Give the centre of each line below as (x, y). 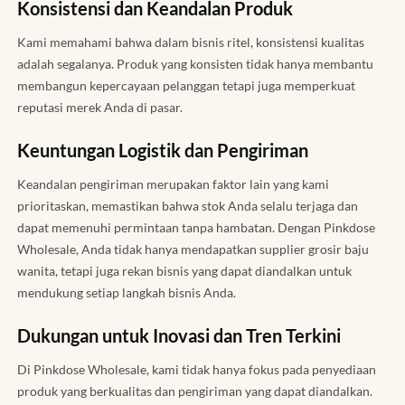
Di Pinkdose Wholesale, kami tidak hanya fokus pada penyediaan (197, 369)
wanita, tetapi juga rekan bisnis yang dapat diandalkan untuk (184, 270)
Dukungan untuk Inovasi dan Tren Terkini (179, 335)
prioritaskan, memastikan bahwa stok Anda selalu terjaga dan (188, 205)
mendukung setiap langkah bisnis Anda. (127, 292)
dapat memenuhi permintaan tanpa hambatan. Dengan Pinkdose (196, 227)
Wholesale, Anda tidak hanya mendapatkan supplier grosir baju (193, 249)
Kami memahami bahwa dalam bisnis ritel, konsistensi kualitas (191, 42)
